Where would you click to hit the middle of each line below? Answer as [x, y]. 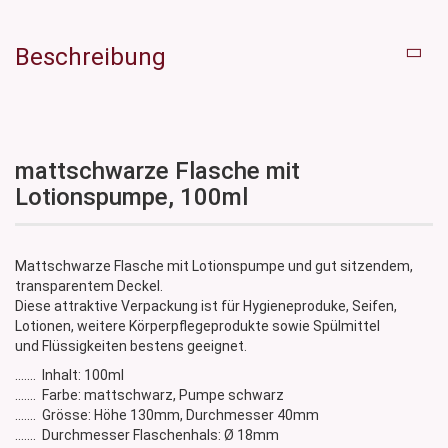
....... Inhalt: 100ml [69, 375]
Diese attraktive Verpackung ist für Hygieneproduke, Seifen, [206, 306]
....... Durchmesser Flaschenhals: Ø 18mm [147, 435]
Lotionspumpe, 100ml [131, 197]
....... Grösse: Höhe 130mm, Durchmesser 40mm [167, 415]
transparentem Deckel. [89, 286]
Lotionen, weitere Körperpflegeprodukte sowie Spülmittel [197, 326]
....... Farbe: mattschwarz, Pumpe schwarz [149, 395]
